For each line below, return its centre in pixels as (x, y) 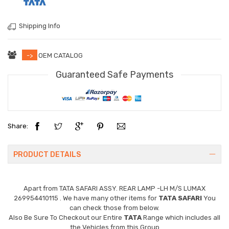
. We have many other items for (109, 198)
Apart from (41, 188)
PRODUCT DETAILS (47, 154)
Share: (18, 126)
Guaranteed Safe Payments (114, 74)
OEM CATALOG (61, 55)
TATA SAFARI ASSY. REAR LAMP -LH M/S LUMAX (132, 188)
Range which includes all (181, 217)
